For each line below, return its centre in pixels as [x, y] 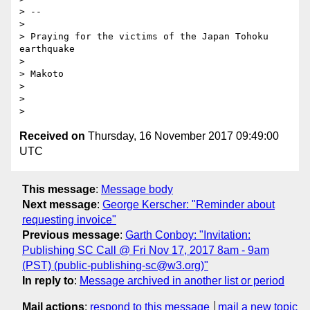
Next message [60, 204]
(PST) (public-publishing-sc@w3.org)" [115, 265]
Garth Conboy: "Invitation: [188, 235]
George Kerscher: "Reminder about [189, 204]
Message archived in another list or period [182, 280]
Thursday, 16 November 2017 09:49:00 [182, 136]
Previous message [71, 235]
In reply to [48, 280]
